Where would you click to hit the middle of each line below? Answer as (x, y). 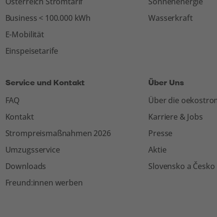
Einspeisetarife (32, 51)
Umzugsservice (32, 150)
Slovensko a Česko (182, 166)
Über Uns (166, 83)
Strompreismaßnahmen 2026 (58, 133)
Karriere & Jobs (176, 117)
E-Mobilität (24, 34)
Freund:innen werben (44, 183)
